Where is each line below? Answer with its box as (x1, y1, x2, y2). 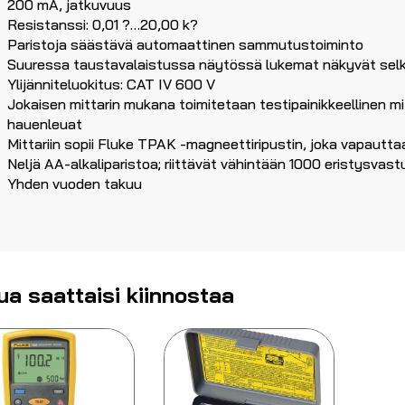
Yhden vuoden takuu (7, 174, 142, 193)
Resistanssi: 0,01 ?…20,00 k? (7, 15, 198, 34)
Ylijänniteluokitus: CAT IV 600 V (7, 75, 215, 94)
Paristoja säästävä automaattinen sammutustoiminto (7, 35, 363, 54)
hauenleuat (7, 115, 82, 134)
